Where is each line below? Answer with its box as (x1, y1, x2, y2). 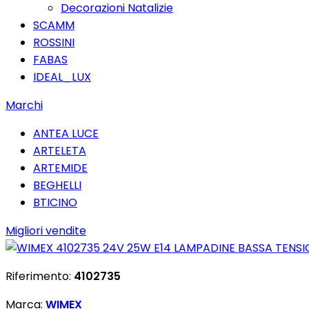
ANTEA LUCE (33, 126, 99, 141)
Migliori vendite (6, 223, 86, 239)
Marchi (6, 97, 43, 113)
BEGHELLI (33, 177, 81, 193)
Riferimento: (6, 268, 74, 284)
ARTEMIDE (33, 160, 88, 176)
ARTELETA (33, 143, 86, 159)
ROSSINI (33, 34, 74, 50)
